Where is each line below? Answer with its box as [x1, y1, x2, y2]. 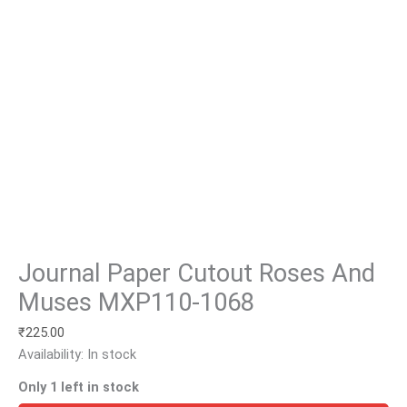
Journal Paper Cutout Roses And [18, 258, 375, 288]
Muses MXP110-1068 [18, 287, 254, 317]
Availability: [18, 346, 84, 362]
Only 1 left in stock [18, 379, 139, 395]
